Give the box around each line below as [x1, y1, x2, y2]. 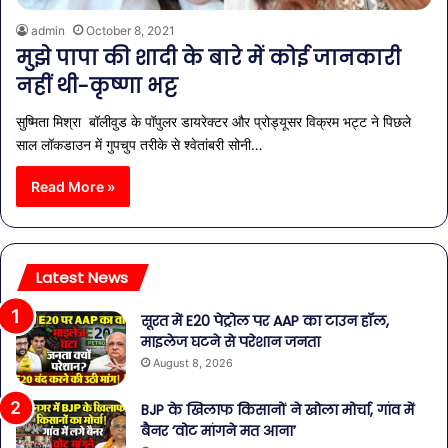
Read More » [31, 177, 115, 195]
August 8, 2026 [153, 355, 233, 370]
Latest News [36, 266, 128, 288]
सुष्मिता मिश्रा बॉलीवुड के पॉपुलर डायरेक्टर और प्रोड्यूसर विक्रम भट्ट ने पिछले [16, 112, 411, 130]
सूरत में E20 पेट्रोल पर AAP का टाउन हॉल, [141, 310, 389, 331]
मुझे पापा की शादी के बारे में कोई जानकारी [16, 43, 401, 72]
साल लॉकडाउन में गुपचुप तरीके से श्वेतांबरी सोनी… [16, 135, 263, 153]
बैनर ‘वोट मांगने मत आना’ [141, 420, 296, 441]
